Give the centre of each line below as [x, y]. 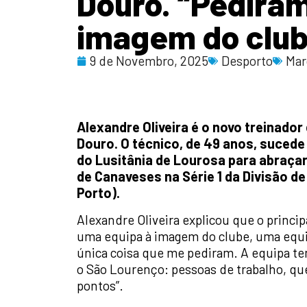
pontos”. [100, 286]
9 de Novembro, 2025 [149, 61]
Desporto [247, 61]
